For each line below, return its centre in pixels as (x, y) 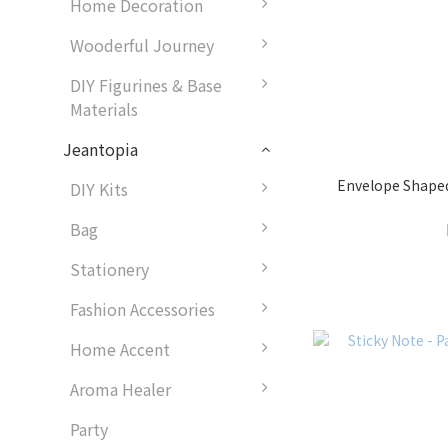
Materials (104, 109)
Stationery (109, 269)
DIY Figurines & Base (146, 85)
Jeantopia (100, 149)
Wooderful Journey (142, 45)
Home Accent (120, 349)
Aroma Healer (120, 389)
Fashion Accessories (142, 309)
